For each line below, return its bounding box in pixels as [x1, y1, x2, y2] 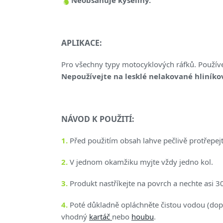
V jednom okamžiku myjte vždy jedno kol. [68, 156, 213, 167]
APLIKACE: [61, 37, 102, 48]
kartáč [89, 211, 112, 222]
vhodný [61, 211, 89, 222]
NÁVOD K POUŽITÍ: [61, 113, 134, 124]
